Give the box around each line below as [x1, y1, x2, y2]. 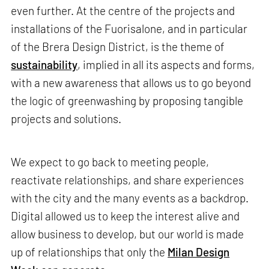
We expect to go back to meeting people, [11, 154, 210, 169]
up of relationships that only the [11, 244, 168, 259]
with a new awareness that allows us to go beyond [11, 76, 252, 90]
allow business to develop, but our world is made [11, 226, 244, 241]
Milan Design [168, 244, 230, 259]
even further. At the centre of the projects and [11, 4, 235, 18]
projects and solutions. [11, 112, 122, 126]
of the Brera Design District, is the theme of [11, 40, 225, 54]
